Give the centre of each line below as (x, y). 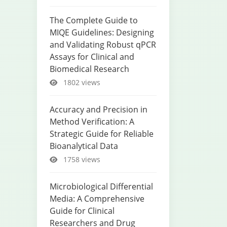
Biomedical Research (89, 69)
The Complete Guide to (94, 20)
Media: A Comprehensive (97, 199)
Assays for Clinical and (92, 57)
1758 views (81, 159)
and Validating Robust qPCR (103, 45)
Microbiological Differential (101, 186)
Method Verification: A (92, 122)
